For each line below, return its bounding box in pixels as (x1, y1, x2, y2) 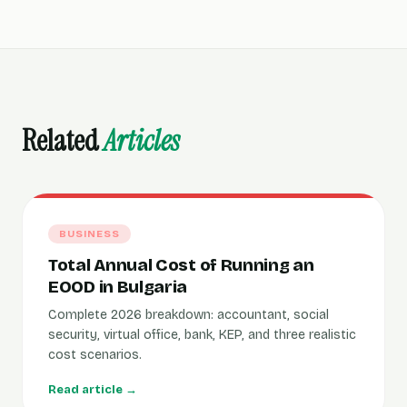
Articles (104, 122, 180, 160)
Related (22, 122, 104, 160)
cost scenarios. (48, 347, 142, 362)
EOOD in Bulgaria (48, 276, 188, 297)
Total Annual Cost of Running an (48, 254, 314, 275)
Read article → (48, 382, 137, 397)
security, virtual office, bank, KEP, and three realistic (48, 327, 356, 342)
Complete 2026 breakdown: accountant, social (48, 307, 329, 323)
